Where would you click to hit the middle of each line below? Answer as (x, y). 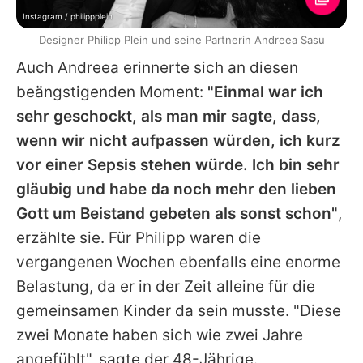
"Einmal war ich (265, 92)
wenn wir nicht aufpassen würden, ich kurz (178, 141)
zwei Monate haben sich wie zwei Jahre (160, 335)
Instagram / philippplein (68, 17)
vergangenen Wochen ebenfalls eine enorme (178, 263)
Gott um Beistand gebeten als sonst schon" (177, 214)
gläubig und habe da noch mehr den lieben (176, 190)
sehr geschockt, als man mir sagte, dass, (169, 117)
